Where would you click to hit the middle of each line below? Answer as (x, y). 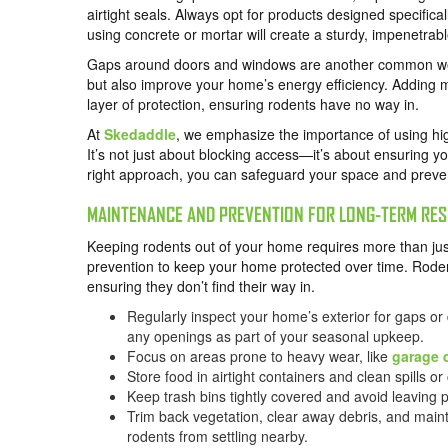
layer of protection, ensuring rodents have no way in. (253, 104)
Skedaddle (140, 134)
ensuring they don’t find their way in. (201, 286)
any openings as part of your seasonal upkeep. (277, 336)
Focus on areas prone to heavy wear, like (259, 356)
